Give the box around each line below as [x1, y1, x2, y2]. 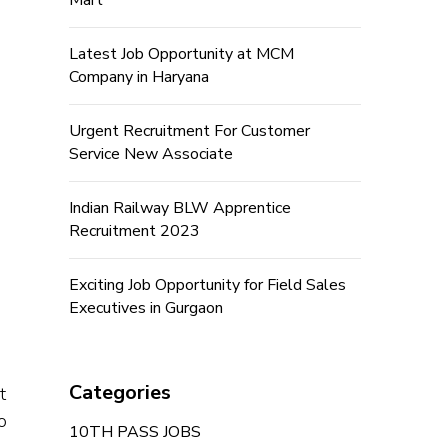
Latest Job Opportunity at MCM [68, 43, 294, 66]
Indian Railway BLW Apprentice [68, 197, 291, 220]
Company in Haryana [68, 66, 209, 89]
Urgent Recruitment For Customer [68, 120, 310, 143]
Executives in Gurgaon [68, 297, 223, 320]
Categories [68, 379, 171, 407]
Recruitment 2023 [68, 220, 200, 243]
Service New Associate [68, 143, 233, 166]
